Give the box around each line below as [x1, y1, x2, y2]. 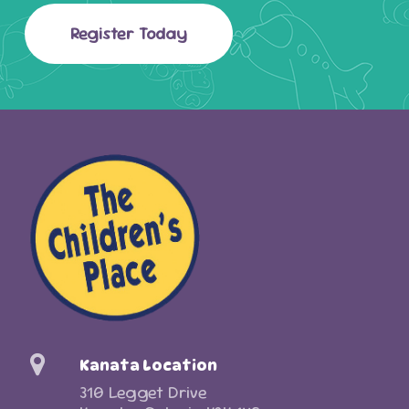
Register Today [70, 22, 188, 44]
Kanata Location [79, 356, 217, 375]
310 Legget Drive [79, 382, 207, 404]
